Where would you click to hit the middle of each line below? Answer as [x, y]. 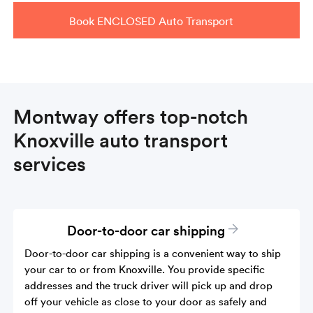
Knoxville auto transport [121, 139]
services [50, 163]
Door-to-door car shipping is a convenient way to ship [153, 253]
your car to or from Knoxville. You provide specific [145, 269]
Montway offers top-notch [131, 116]
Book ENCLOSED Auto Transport [151, 21]
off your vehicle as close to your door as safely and [146, 301]
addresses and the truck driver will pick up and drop [149, 285]
